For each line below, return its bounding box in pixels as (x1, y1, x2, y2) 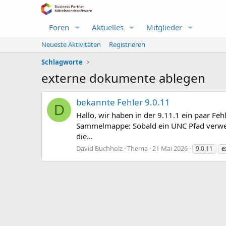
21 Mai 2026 (152, 143, 188, 153)
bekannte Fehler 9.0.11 (76, 96, 170, 108)
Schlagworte (41, 58, 83, 67)
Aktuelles (91, 22, 124, 33)
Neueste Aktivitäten (41, 40, 101, 49)
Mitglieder (146, 22, 182, 33)
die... (76, 131, 93, 142)
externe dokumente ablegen (41, 70, 205, 87)
